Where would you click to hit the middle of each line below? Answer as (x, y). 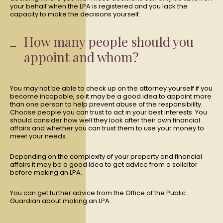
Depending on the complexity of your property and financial (106, 157)
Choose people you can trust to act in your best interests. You (109, 112)
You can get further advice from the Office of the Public (98, 193)
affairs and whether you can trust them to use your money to (107, 128)
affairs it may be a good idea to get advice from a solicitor (104, 165)
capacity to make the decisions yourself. (75, 14)
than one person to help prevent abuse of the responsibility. (106, 104)
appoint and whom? (81, 57)
